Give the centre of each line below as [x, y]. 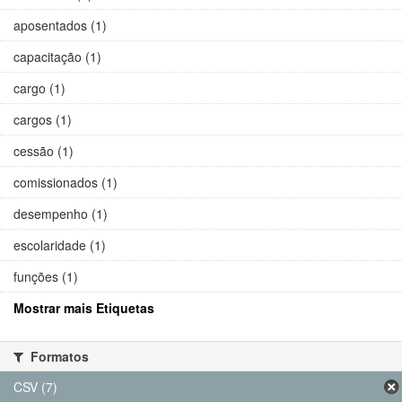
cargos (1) [43, 120]
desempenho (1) [61, 214]
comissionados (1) [66, 183]
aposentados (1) [60, 26]
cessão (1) [44, 151]
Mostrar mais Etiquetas [84, 308]
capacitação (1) [57, 57]
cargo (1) [39, 88]
